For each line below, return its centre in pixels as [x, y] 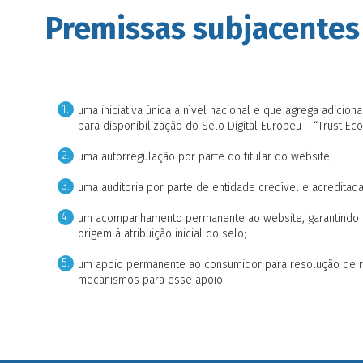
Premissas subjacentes [202, 29]
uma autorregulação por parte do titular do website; [205, 156]
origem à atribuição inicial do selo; [162, 233]
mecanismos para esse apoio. [151, 280]
